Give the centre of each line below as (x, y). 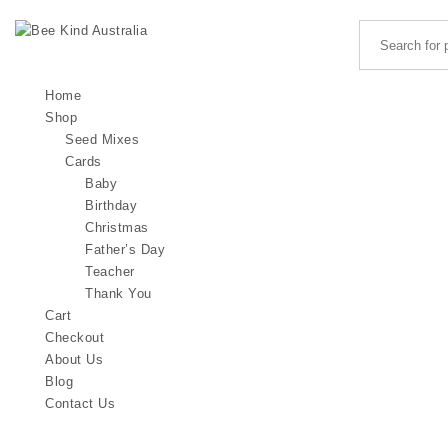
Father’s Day (125, 249)
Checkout (74, 337)
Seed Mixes (102, 139)
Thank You (118, 293)
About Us (74, 359)
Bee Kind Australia (72, 51)
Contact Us (80, 403)
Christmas (117, 227)
